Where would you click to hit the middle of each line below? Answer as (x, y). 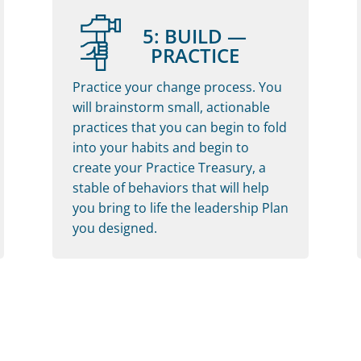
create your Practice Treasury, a (169, 167)
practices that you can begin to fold (179, 127)
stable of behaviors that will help (170, 187)
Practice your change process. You (177, 87)
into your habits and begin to (160, 147)
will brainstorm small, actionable (171, 107)
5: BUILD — (195, 35)
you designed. (114, 228)
